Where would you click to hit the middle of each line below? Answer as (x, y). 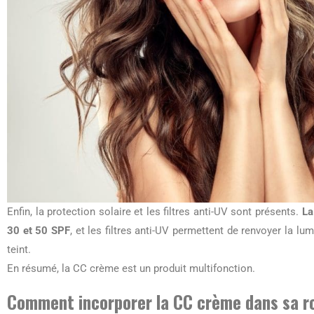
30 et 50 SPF (39, 230)
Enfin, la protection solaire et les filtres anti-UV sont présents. (155, 211)
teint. (19, 249)
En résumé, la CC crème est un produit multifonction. (131, 268)
